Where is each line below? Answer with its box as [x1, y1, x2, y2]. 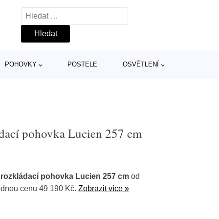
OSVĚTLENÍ [122, 61, 159, 68]
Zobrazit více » [78, 184, 130, 193]
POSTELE [67, 61, 97, 68]
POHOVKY [4, 61, 37, 68]
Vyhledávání [21, 9, 64, 18]
